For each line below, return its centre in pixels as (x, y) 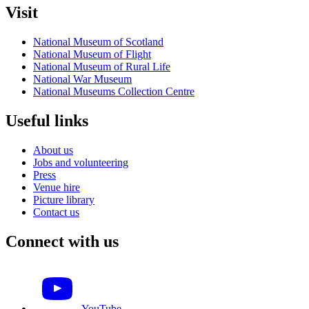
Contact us (56, 212)
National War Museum (82, 79)
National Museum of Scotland (98, 41)
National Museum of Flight (92, 54)
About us (53, 150)
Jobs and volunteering (81, 162)
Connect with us (62, 241)
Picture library (64, 199)
